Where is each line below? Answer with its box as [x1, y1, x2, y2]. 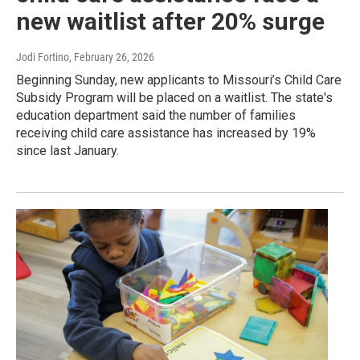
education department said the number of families [16, 108, 296, 124]
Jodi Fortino [16, 51, 69, 64]
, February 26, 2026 [69, 51, 154, 64]
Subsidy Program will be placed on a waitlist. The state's [16, 90, 333, 106]
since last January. [16, 143, 119, 159]
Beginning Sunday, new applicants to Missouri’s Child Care [16, 72, 342, 88]
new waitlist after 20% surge [16, 7, 325, 36]
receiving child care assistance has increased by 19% [16, 125, 316, 141]
